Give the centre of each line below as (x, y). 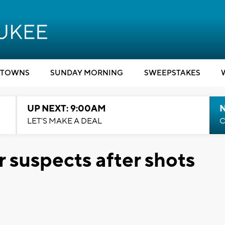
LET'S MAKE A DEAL (64, 121)
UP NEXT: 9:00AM (66, 109)
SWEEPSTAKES (172, 73)
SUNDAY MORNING (87, 73)
